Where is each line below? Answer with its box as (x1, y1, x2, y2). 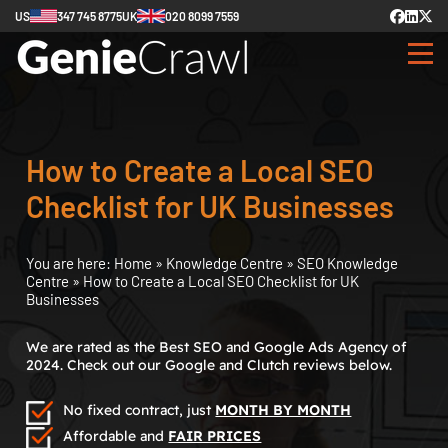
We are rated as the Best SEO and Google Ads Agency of (26, 338, 408, 356)
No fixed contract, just (63, 401, 216, 419)
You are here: (26, 254, 115, 272)
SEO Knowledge (297, 254, 399, 272)
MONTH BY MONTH (215, 401, 352, 419)
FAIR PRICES (168, 426, 262, 445)
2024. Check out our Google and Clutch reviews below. (26, 356, 393, 374)
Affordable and (63, 426, 169, 445)
